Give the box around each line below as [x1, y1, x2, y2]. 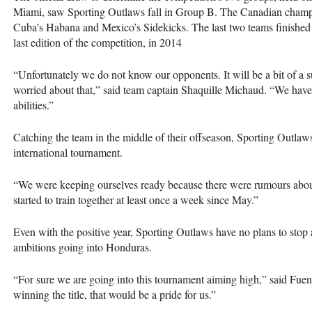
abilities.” [13, 97, 54, 112]
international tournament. [13, 144, 123, 159]
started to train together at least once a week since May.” [13, 192, 258, 207]
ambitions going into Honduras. [13, 239, 152, 254]
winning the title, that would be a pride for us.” [13, 286, 216, 302]
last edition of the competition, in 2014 [13, 34, 182, 49]
